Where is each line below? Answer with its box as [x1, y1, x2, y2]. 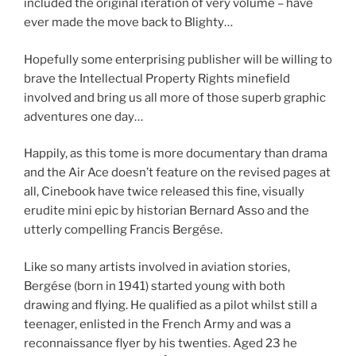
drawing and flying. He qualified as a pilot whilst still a [24, 297, 317, 312]
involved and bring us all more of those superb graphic [24, 90, 326, 105]
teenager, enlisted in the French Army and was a [24, 316, 291, 331]
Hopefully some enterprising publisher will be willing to [24, 52, 332, 67]
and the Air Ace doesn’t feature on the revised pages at [24, 165, 331, 180]
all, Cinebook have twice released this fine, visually [24, 184, 304, 199]
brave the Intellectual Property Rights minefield [24, 71, 290, 86]
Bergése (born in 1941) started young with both [24, 278, 285, 293]
